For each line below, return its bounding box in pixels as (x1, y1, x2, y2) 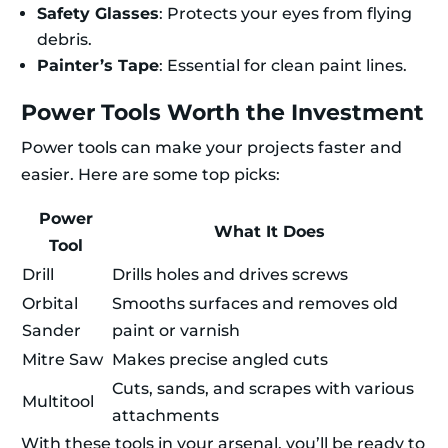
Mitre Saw (22, 350, 103, 370)
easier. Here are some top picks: (21, 165, 280, 185)
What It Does (213, 222, 325, 242)
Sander (22, 321, 81, 341)
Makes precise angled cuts (112, 350, 328, 370)
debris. (37, 30, 92, 50)
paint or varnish (112, 321, 240, 341)
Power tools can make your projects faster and (21, 138, 402, 158)
